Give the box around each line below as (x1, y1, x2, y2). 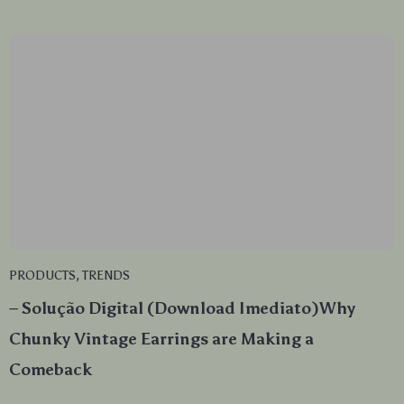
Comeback (9, 360, 92, 381)
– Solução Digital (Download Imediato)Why (9, 298, 355, 319)
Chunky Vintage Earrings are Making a (9, 329, 314, 350)
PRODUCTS (9, 268, 76, 284)
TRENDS (82, 268, 130, 284)
